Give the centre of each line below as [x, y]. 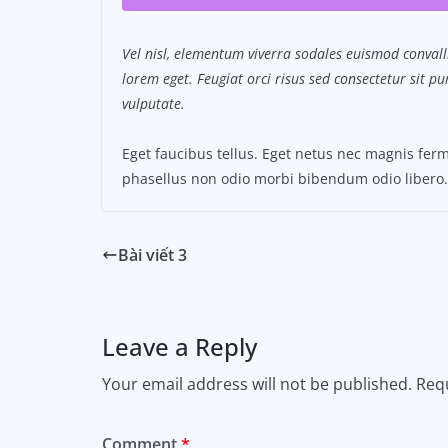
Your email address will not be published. [257, 384]
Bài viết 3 [152, 255]
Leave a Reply [179, 347]
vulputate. [153, 104]
